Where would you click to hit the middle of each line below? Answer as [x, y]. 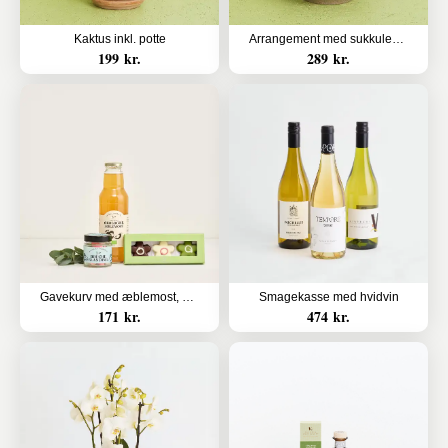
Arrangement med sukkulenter [398, 39]
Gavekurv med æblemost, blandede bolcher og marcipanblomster [188, 297]
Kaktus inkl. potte [119, 39]
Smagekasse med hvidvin [328, 297]
